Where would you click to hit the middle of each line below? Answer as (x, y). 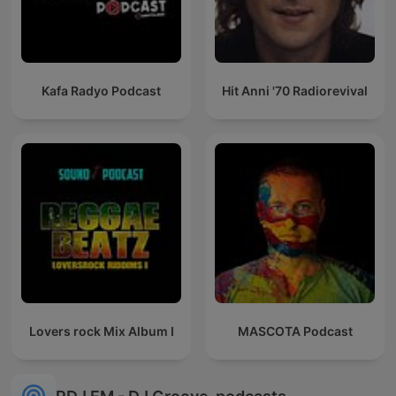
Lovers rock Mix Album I (101, 331)
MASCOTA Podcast (295, 331)
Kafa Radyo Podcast (101, 91)
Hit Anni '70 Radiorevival (295, 91)
